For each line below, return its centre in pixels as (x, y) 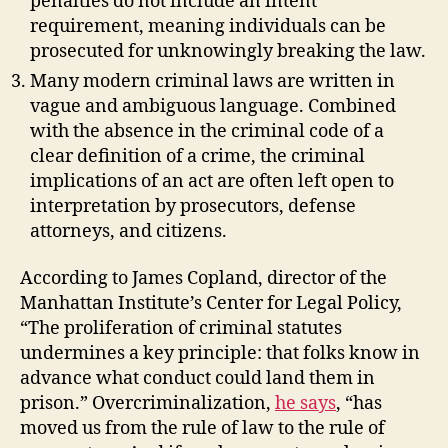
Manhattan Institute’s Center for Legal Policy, (211, 303)
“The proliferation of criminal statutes (181, 328)
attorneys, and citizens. (128, 231)
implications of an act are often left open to (212, 181)
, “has (359, 403)
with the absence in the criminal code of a (207, 131)
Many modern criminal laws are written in (212, 81)
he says (305, 403)
